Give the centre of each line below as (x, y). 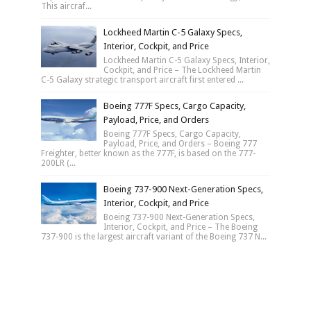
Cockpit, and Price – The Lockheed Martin (182, 70)
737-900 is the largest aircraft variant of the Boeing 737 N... (153, 236)
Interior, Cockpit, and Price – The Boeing (180, 227)
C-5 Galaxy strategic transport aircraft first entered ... (142, 79)
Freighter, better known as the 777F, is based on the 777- (148, 153)
